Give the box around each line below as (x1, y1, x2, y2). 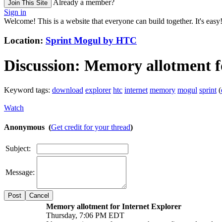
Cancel (29, 192, 49, 200)
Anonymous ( (4, 122, 51, 131)
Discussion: (4, 56, 80, 75)
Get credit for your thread (51, 122, 130, 131)
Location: (4, 35, 46, 46)
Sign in (4, 8, 26, 16)
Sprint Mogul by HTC (46, 35, 137, 46)
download (52, 85, 83, 94)
